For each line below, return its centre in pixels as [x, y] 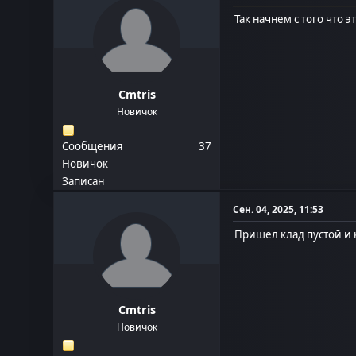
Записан [83, 182]
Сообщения [93, 147]
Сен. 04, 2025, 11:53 [279, 210]
